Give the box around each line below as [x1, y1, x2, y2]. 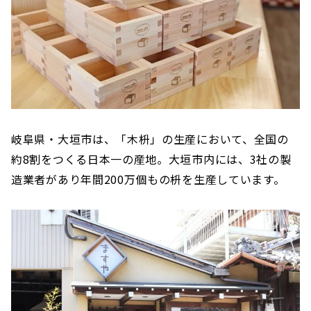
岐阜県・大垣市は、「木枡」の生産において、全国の [11, 130, 289, 147]
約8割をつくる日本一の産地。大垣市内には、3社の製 [11, 150, 292, 167]
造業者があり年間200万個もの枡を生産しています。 [11, 170, 285, 187]
